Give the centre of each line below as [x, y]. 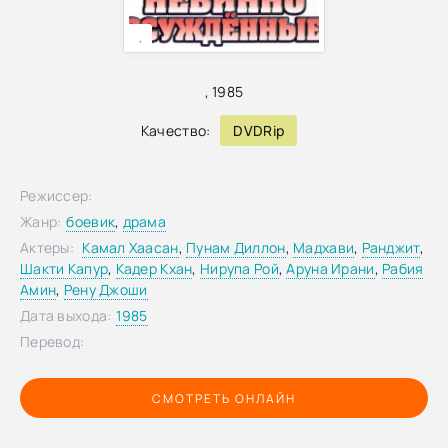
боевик [91, 221]
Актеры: [47, 247]
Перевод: [52, 341]
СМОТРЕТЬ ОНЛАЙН [224, 398]
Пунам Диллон [236, 247]
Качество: [175, 130]
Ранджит [390, 247]
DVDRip [259, 130]
